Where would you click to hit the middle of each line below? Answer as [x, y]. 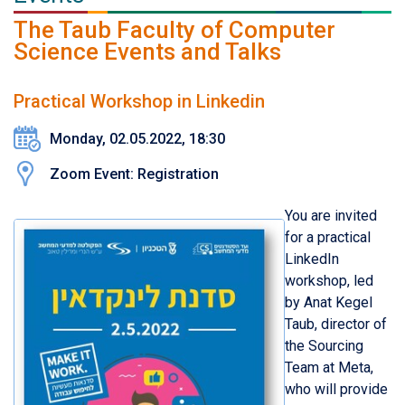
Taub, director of [336, 324]
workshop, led [329, 280]
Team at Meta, [329, 367]
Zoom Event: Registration [134, 174]
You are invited [331, 215]
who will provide [336, 389]
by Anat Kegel [329, 302]
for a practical [328, 237]
